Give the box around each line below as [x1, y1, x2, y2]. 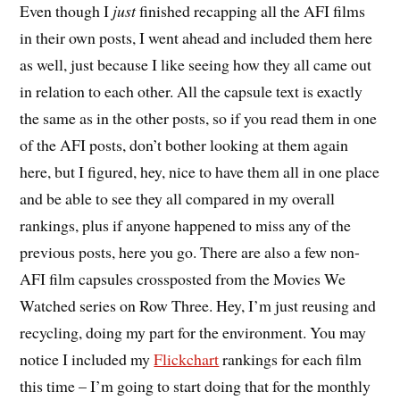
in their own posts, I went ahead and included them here [20, 27, 373, 49]
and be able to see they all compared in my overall [20, 187, 336, 210]
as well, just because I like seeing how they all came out [20, 54, 372, 76]
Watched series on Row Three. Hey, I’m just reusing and [20, 295, 377, 317]
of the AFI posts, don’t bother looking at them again [20, 134, 349, 156]
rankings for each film [219, 348, 362, 371]
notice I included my [20, 348, 154, 371]
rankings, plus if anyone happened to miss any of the [20, 214, 352, 237]
